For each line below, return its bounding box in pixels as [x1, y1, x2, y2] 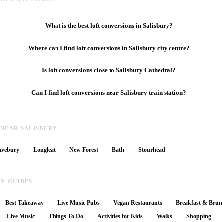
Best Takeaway [5, 199, 44, 207]
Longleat [33, 146, 55, 154]
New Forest [69, 146, 98, 154]
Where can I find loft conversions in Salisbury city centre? [28, 44, 190, 52]
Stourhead [138, 146, 165, 154]
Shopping [186, 213, 211, 220]
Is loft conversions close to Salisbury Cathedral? [42, 66, 176, 74]
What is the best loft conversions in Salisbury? [45, 21, 173, 29]
